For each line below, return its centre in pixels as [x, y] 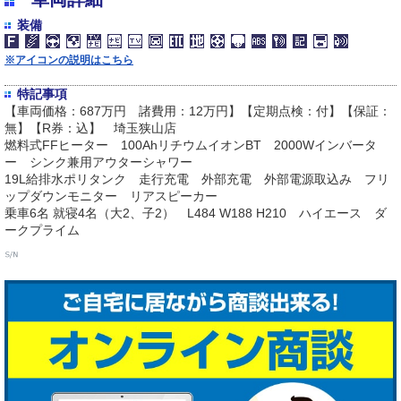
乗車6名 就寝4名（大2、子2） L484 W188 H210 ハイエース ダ [196, 213]
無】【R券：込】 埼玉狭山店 [90, 128]
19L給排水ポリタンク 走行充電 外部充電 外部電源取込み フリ [197, 179]
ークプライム [42, 230]
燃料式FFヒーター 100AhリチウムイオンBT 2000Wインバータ [191, 145]
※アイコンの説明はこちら [69, 60]
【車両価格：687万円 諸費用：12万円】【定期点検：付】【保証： [198, 111]
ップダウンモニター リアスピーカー [111, 196]
